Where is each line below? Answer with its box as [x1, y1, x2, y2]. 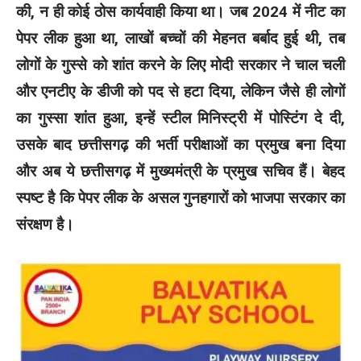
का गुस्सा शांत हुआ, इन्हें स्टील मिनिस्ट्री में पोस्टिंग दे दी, [16, 108, 345, 127]
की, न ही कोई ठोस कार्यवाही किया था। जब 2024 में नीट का [16, 2, 345, 21]
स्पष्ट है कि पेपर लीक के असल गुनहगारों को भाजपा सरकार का [16, 188, 345, 207]
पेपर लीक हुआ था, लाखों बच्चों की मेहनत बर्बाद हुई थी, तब [16, 28, 345, 48]
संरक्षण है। [16, 214, 74, 234]
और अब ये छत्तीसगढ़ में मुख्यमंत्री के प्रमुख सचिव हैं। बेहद [16, 161, 345, 180]
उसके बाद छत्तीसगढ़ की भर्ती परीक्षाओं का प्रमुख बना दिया [16, 135, 345, 154]
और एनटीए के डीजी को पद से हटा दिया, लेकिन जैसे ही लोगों [16, 81, 345, 101]
